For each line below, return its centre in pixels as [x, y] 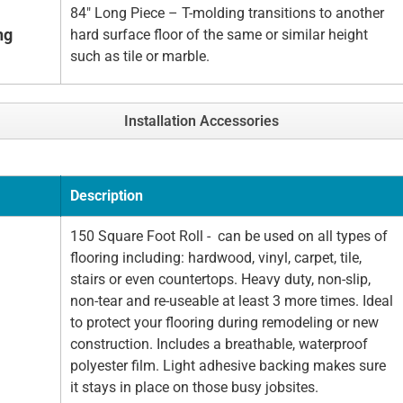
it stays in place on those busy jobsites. [196, 388]
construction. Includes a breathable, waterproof [219, 345]
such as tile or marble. [140, 57]
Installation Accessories [201, 121]
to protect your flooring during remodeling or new [224, 323]
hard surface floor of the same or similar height [219, 35]
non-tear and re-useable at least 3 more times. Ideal [232, 301]
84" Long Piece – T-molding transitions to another [227, 13]
